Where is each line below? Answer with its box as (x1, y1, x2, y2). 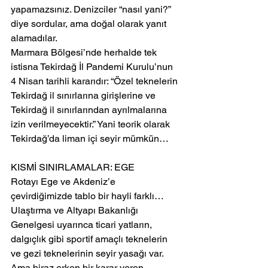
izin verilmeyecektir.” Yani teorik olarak (11, 118, 172, 130)
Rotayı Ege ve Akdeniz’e (11, 176, 118, 188)
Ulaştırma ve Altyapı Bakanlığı (11, 205, 141, 217)
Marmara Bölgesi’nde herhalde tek (11, 47, 159, 59)
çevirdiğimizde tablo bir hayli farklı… (11, 190, 166, 202)
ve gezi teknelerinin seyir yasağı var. (11, 248, 166, 260)
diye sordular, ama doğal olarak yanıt (11, 18, 169, 30)
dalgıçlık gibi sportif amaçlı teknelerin (11, 233, 170, 245)
